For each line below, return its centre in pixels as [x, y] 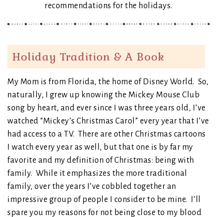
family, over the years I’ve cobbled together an [92, 186]
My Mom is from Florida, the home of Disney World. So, [108, 82]
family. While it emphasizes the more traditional [97, 173]
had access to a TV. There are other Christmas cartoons [107, 134]
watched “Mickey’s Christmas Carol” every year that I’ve [108, 121]
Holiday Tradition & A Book [88, 56]
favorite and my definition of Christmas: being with [101, 160]
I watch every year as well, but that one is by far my [100, 147]
